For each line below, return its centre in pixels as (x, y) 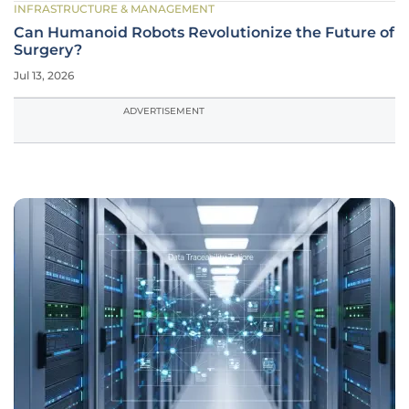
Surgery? (48, 50)
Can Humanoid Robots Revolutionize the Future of (204, 32)
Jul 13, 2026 (44, 75)
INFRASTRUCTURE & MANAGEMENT (114, 9)
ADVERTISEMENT (164, 111)
